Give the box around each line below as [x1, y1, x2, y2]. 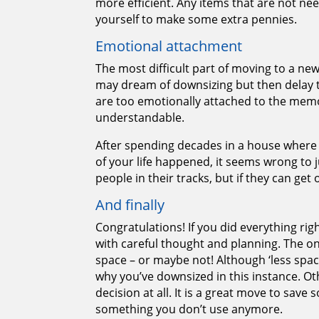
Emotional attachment [95, 36, 243, 56]
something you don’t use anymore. [95, 301, 283, 318]
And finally [95, 195, 165, 215]
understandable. [95, 110, 185, 126]
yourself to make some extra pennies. [95, 11, 298, 28]
